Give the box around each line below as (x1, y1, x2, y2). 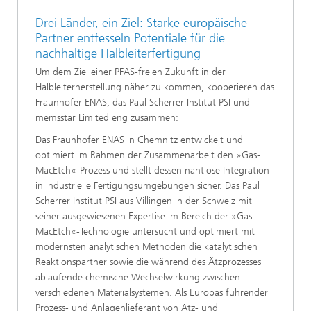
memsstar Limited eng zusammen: (35, 111, 178, 124)
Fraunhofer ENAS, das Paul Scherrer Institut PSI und (35, 96, 250, 108)
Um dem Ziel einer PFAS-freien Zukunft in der (35, 65, 226, 78)
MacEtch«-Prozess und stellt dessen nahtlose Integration (35, 164, 269, 176)
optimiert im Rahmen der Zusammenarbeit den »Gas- (35, 149, 260, 161)
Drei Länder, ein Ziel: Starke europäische (35, 15, 247, 31)
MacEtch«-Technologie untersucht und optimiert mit (35, 225, 255, 237)
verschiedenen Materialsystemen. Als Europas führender (35, 286, 268, 299)
